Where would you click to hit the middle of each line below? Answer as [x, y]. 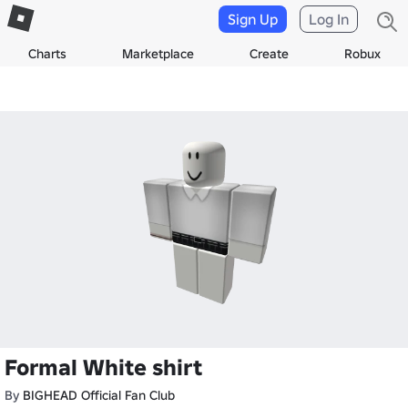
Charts [47, 54]
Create [269, 54]
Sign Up [253, 19]
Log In [329, 19]
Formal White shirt [103, 367]
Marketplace [158, 54]
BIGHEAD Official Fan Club [99, 395]
